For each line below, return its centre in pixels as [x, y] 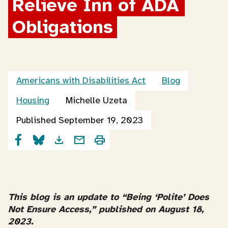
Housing [33, 100]
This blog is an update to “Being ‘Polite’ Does [109, 197]
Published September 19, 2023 [80, 120]
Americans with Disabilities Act [81, 80]
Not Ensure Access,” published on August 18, [106, 209]
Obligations [63, 27]
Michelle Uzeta [96, 100]
